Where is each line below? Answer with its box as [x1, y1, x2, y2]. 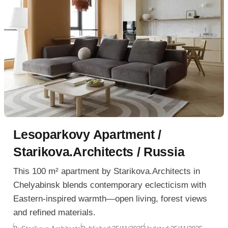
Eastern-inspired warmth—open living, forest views [13, 194, 208, 204]
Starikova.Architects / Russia [13, 144, 185, 159]
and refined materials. [13, 208, 96, 218]
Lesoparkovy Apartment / [13, 127, 162, 141]
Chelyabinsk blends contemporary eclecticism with [13, 180, 207, 190]
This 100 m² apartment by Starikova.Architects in [13, 166, 201, 177]
